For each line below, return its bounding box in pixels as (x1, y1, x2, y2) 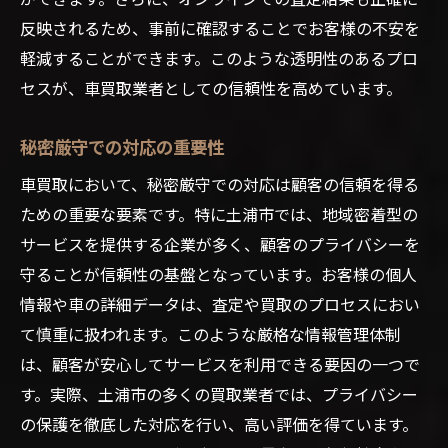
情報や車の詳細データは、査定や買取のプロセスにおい (20, 291, 420, 316)
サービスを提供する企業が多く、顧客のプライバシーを (20, 231, 420, 256)
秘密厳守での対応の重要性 (20, 132, 224, 159)
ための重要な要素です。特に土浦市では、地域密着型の (20, 201, 418, 226)
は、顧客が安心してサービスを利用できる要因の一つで (20, 351, 420, 376)
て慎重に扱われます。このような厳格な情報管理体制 (20, 321, 401, 346)
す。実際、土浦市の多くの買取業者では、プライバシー (20, 381, 418, 406)
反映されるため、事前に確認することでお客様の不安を (20, 15, 420, 40)
